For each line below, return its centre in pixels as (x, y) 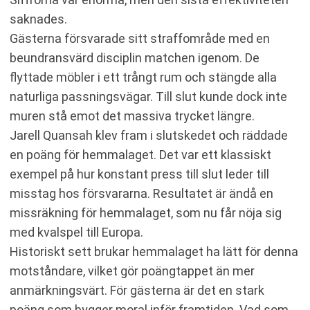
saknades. (38, 19)
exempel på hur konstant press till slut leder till (139, 174)
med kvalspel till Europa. (76, 232)
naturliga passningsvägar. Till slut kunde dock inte (148, 97)
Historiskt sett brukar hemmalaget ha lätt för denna (154, 252)
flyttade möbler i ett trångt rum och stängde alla (143, 77)
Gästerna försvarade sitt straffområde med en (140, 38)
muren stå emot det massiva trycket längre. (132, 116)
